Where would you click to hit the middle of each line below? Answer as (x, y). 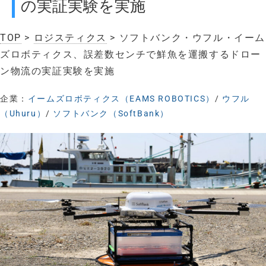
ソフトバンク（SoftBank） (111, 114)
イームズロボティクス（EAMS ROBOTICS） (121, 99)
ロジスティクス (70, 38)
